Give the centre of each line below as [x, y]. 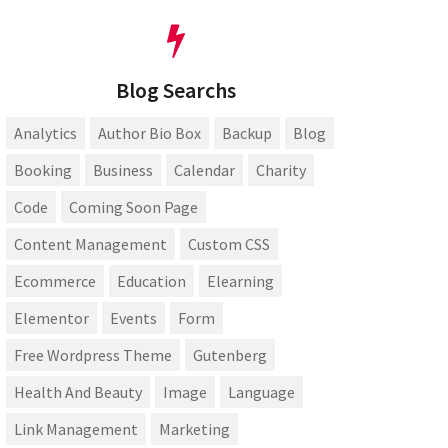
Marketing [194, 429]
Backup [247, 133]
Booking [43, 170]
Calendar [204, 170]
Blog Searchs [176, 90]
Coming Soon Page [133, 207]
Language [261, 392]
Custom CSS [229, 244]
